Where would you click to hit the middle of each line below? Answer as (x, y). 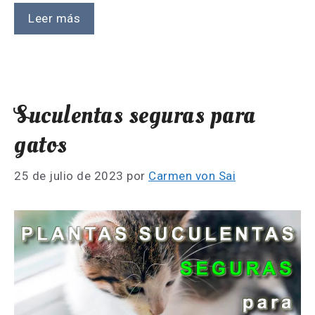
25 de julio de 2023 (69, 176)
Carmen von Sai (192, 176)
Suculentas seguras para (135, 115)
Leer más (54, 18)
